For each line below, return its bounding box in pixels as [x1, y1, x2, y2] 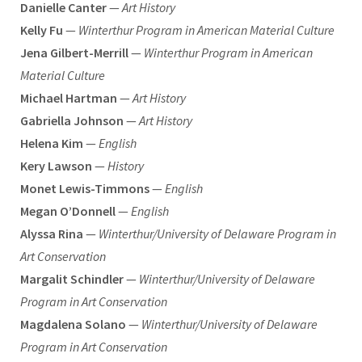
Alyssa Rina [20, 225, 83, 242]
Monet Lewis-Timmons [20, 179, 149, 196]
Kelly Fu [20, 21, 63, 38]
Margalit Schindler [20, 270, 124, 287]
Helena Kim [20, 134, 83, 151]
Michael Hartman [20, 89, 117, 106]
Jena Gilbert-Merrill [20, 44, 128, 61]
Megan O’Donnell [20, 202, 116, 219]
